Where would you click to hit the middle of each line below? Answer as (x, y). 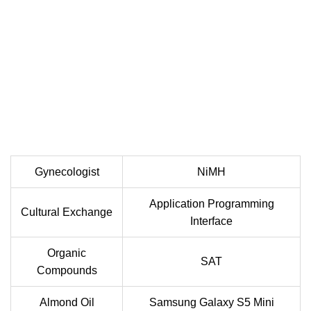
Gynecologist (67, 171)
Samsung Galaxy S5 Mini (211, 302)
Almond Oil (67, 302)
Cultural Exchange (67, 212)
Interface (211, 221)
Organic (67, 253)
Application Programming (211, 203)
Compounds (67, 270)
